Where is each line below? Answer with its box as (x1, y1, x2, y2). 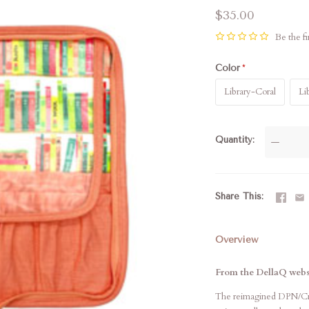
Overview (215, 233, 258, 246)
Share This (215, 190, 261, 201)
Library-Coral (223, 85, 276, 98)
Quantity (215, 134, 252, 145)
